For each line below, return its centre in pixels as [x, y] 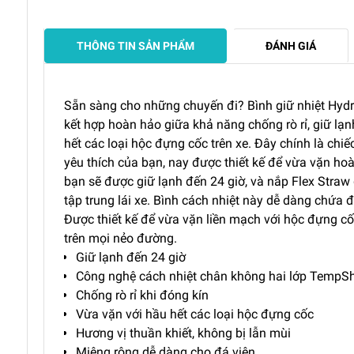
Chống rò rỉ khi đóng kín [142, 295]
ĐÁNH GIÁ [291, 45]
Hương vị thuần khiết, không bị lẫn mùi [183, 333]
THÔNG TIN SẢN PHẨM [136, 45]
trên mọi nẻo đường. [121, 238]
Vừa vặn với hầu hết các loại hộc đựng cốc [195, 314]
